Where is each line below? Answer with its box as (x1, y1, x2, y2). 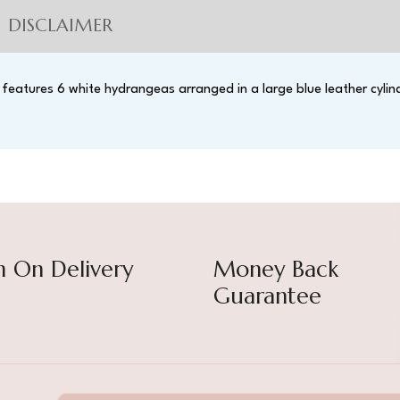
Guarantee (213, 282, 321, 310)
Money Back (213, 255, 338, 283)
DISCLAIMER (8, 14, 112, 37)
